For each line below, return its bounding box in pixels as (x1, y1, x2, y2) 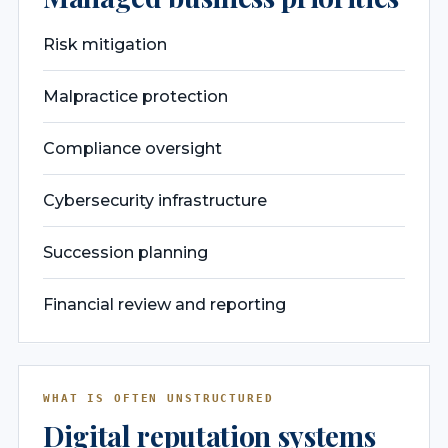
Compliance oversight (43, 138, 222, 158)
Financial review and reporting (43, 294, 286, 314)
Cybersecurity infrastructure (43, 190, 267, 210)
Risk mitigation (43, 34, 167, 54)
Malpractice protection (43, 86, 228, 106)
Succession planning (43, 242, 208, 262)
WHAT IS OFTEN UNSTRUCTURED (43, 391, 274, 405)
